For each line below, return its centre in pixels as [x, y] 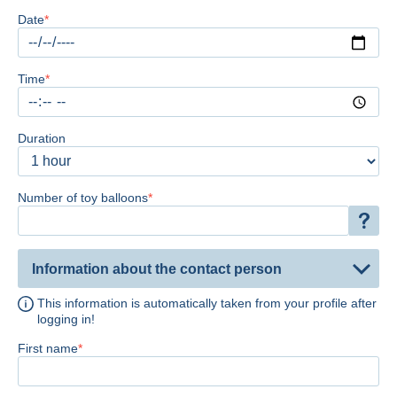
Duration [42, 139]
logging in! [66, 319]
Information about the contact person [157, 269]
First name [48, 348]
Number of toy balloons [83, 198]
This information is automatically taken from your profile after [207, 303]
